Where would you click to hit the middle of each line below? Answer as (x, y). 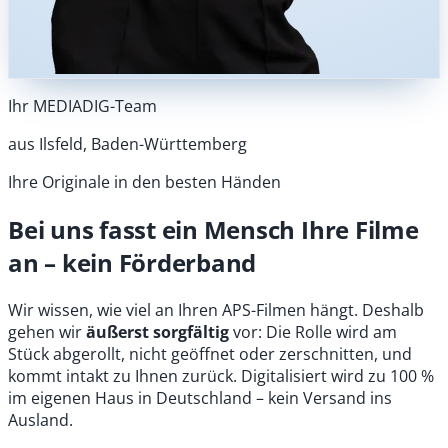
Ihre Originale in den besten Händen (144, 182)
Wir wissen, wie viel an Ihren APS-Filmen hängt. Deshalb (216, 310)
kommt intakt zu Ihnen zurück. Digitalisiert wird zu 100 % (221, 376)
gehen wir (47, 332)
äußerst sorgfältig (157, 332)
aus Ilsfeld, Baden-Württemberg (127, 144)
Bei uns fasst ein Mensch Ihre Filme (213, 230)
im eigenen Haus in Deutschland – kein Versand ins (200, 398)
